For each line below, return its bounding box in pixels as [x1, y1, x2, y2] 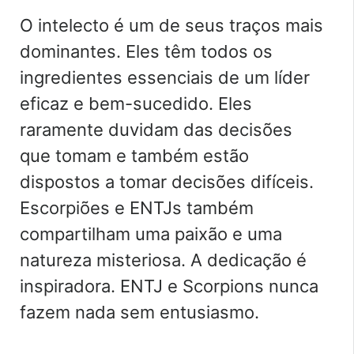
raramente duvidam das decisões [20, 119, 292, 140]
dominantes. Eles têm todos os [20, 40, 273, 62]
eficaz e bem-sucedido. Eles [20, 92, 252, 114]
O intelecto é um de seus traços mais [20, 14, 323, 36]
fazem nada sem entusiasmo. [20, 301, 259, 322]
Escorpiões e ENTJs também [20, 197, 254, 218]
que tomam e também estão [20, 145, 249, 166]
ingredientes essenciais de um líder [20, 66, 310, 88]
